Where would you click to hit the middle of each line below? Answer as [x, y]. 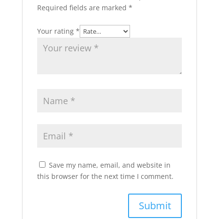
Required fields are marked [83, 8]
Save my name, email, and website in [109, 165]
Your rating [56, 31]
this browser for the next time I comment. [105, 176]
